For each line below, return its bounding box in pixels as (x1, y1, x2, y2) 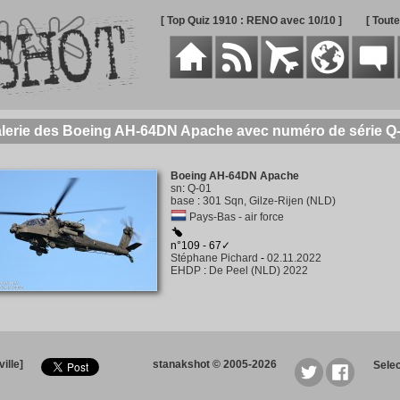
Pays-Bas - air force (188, 211, 284, 223)
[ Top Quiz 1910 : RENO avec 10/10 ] (160, 14, 342, 27)
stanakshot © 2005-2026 (153, 358, 277, 371)
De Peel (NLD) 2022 (208, 264, 308, 277)
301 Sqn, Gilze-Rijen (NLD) (202, 195, 336, 207)
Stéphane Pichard (170, 252, 258, 264)
